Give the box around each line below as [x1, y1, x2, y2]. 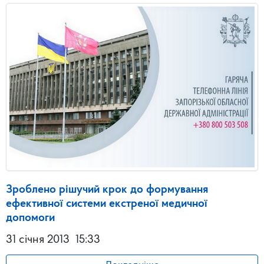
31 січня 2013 [6, 234, 70, 246]
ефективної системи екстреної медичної [6, 198, 207, 210]
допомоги [6, 212, 55, 225]
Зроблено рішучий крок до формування [6, 184, 208, 196]
